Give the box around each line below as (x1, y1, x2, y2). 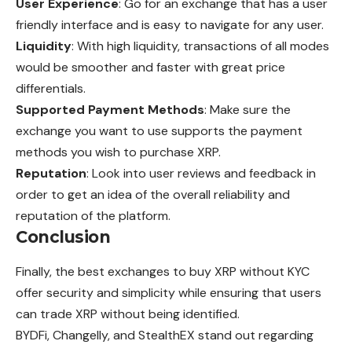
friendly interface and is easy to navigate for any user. (16, 16, 324, 33)
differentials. (16, 79, 86, 97)
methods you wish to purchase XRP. (16, 143, 221, 160)
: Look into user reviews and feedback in (86, 164, 316, 181)
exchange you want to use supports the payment (16, 122, 302, 139)
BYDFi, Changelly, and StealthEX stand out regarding (16, 326, 313, 343)
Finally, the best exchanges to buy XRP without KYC (16, 262, 310, 280)
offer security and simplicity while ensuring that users (16, 284, 321, 301)
